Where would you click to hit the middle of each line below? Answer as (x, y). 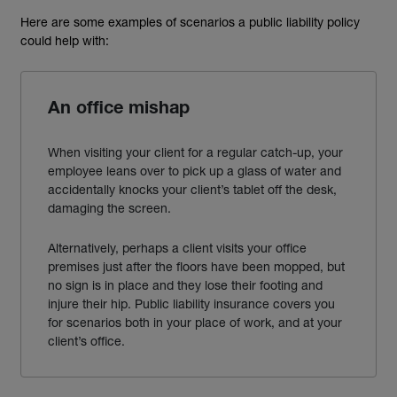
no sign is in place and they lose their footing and (185, 285)
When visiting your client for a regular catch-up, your (195, 152)
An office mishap (119, 110)
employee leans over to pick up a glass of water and (195, 171)
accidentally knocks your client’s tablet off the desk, (192, 189)
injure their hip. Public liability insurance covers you (191, 304)
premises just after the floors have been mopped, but (196, 266)
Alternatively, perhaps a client (130, 248)
